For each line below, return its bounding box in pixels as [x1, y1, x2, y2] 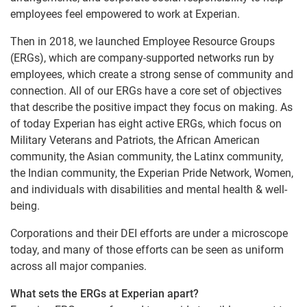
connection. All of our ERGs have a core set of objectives [10, 84, 282, 98]
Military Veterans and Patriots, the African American [10, 134, 260, 147]
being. [10, 199, 40, 213]
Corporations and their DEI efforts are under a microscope [10, 227, 288, 241]
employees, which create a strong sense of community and [10, 68, 293, 82]
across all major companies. [10, 260, 147, 273]
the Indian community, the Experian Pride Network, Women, [10, 167, 293, 180]
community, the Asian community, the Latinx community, [10, 150, 283, 164]
